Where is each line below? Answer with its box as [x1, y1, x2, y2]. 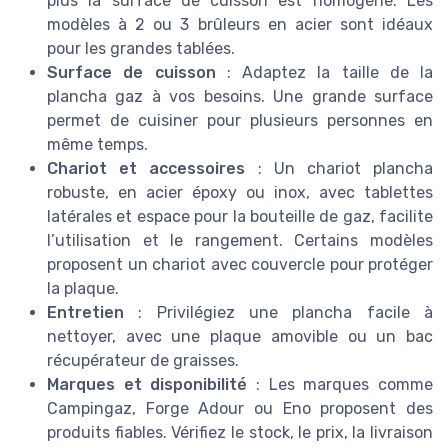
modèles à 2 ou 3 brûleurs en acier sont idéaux [47, 15, 433, 35]
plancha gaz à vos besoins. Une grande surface [47, 87, 433, 107]
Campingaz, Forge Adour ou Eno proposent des [47, 399, 433, 419]
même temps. [47, 135, 148, 155]
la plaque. [47, 279, 119, 299]
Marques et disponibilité [47, 375, 248, 395]
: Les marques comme [247, 375, 434, 395]
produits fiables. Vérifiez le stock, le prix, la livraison [47, 423, 433, 443]
